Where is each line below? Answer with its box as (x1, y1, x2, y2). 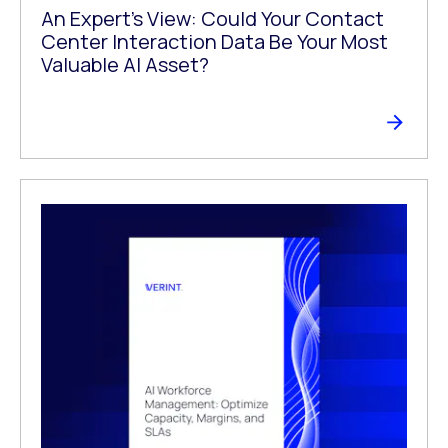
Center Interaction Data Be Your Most (41, 27, 388, 55)
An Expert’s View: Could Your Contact (41, 4, 384, 32)
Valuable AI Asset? (41, 50, 209, 78)
